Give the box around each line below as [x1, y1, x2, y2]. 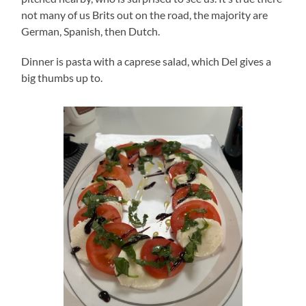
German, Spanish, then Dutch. [21, 25, 165, 38]
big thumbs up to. [21, 71, 105, 85]
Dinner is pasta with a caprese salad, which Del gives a [21, 55, 272, 68]
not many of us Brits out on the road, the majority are [21, 8, 268, 22]
